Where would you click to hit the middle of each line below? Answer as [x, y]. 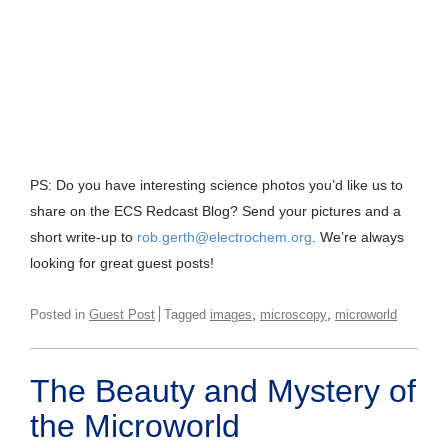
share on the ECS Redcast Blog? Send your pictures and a [215, 211]
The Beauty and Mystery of [223, 391]
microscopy [293, 315]
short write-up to [83, 237]
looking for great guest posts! [122, 263]
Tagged [187, 315]
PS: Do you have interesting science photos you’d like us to [216, 185]
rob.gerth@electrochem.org [224, 237]
